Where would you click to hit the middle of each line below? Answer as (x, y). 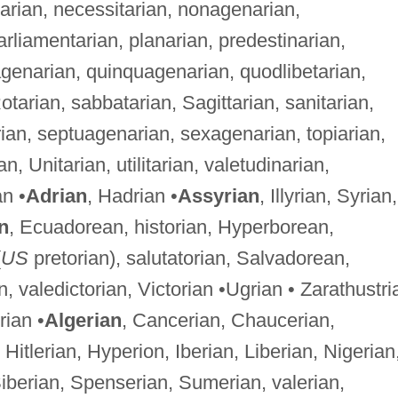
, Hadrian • (132, 195)
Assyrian (218, 195)
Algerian (83, 320)
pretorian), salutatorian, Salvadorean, (189, 258)
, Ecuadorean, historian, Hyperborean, (171, 227)
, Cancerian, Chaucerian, (228, 320)
